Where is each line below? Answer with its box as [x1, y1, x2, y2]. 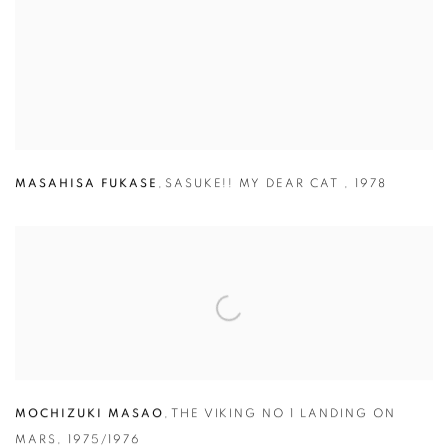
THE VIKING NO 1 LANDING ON [170, 407, 397, 420]
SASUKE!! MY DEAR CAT [164, 177, 345, 190]
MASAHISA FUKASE [15, 177, 158, 190]
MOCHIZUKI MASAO [15, 407, 164, 420]
